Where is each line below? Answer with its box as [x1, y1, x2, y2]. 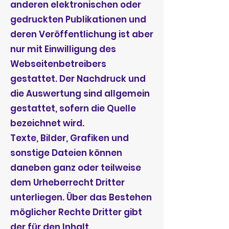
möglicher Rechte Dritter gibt [10, 206, 142, 218]
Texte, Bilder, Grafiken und [10, 132, 129, 144]
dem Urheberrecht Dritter [10, 176, 125, 189]
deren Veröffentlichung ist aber [10, 28, 153, 40]
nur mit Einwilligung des [10, 43, 116, 55]
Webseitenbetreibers [10, 58, 106, 70]
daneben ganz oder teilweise [10, 162, 141, 174]
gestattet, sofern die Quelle [10, 102, 136, 114]
